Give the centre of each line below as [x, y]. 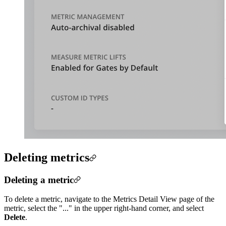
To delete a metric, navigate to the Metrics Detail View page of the [109, 199]
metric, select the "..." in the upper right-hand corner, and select [104, 208]
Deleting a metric [39, 180]
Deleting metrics [47, 157]
